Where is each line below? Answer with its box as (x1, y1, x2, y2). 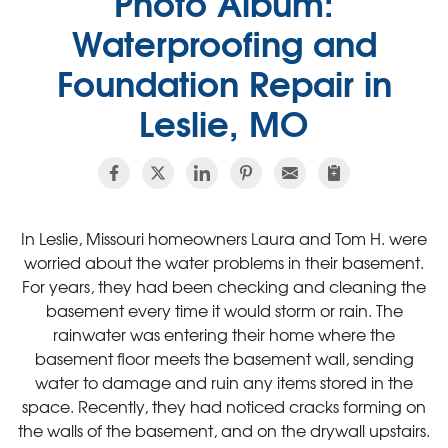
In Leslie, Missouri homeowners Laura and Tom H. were (21, 226, 427, 250)
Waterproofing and (71, 15, 377, 68)
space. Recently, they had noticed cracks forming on (22, 394, 426, 418)
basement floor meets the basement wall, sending (34, 346, 414, 370)
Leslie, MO (139, 95, 309, 148)
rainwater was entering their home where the (53, 322, 395, 346)
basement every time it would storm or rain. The (45, 298, 403, 322)
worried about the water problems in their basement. (24, 250, 424, 274)
